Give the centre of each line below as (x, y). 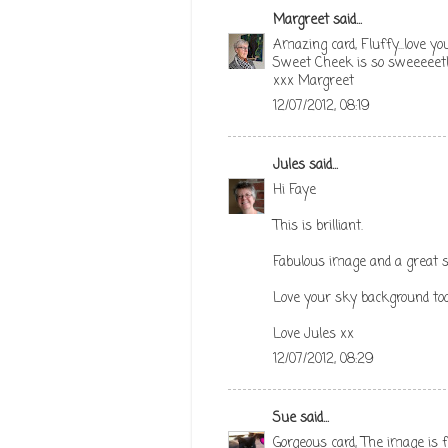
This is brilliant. (318, 226)
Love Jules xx (313, 334)
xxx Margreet (313, 81)
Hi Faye (294, 190)
